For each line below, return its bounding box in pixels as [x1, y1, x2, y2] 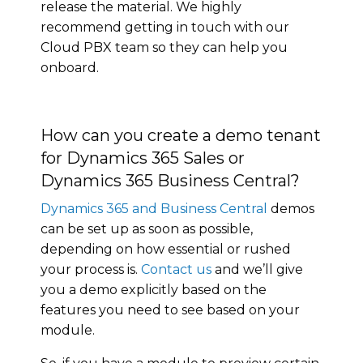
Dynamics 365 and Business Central [41, 200, 267, 216]
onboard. [41, 59, 99, 75]
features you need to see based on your [41, 301, 300, 318]
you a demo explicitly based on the [41, 281, 267, 297]
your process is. [41, 261, 141, 277]
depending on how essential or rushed [41, 241, 291, 257]
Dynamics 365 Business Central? [41, 170, 300, 190]
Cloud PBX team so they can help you [41, 39, 288, 55]
